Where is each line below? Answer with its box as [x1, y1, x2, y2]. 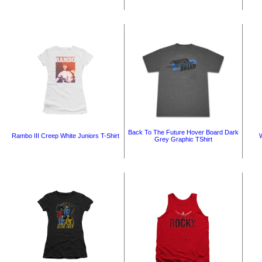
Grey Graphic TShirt [154, 136, 212, 143]
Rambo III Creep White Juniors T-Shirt [11, 132, 119, 139]
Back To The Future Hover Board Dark [127, 129, 239, 136]
